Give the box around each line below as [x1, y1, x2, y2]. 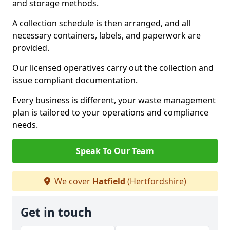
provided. [12, 42, 49, 53]
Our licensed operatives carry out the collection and [12, 62, 214, 73]
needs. [12, 119, 38, 130]
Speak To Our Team [76, 145, 154, 157]
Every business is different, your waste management [12, 94, 216, 106]
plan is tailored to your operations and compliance [12, 107, 208, 118]
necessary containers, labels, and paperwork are [12, 30, 201, 41]
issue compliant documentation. [12, 74, 138, 86]
